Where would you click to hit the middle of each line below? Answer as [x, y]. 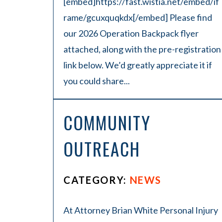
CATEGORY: [97, 180]
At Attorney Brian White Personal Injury [141, 210]
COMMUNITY [107, 122]
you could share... [97, 81]
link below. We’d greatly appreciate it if [138, 65]
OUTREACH [102, 149]
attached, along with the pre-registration [142, 49]
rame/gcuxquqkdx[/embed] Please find [138, 17]
